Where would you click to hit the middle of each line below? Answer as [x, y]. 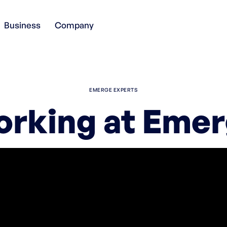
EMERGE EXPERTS [113, 90]
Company [74, 25]
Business [22, 25]
